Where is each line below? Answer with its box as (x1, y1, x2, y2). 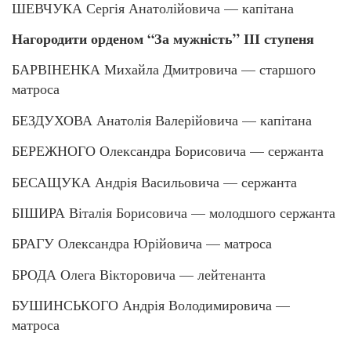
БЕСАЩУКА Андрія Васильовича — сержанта (12, 172, 297, 191)
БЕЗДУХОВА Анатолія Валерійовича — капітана (12, 110, 312, 129)
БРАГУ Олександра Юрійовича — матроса (12, 233, 272, 253)
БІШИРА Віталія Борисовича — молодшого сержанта (12, 202, 335, 222)
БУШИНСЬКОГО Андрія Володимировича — (12, 295, 290, 315)
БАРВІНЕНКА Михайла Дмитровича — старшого (12, 60, 316, 79)
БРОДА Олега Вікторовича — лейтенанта (12, 264, 266, 284)
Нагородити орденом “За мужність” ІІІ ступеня (12, 28, 314, 49)
